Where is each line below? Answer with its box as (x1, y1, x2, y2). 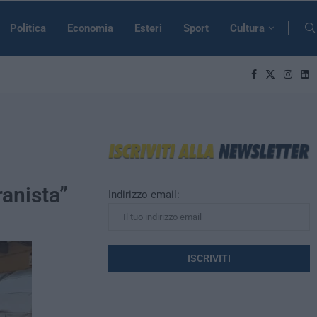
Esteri (134, 22, 162, 35)
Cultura (230, 22, 265, 35)
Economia (67, 22, 113, 35)
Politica (10, 22, 46, 35)
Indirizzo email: (108, 188, 180, 201)
